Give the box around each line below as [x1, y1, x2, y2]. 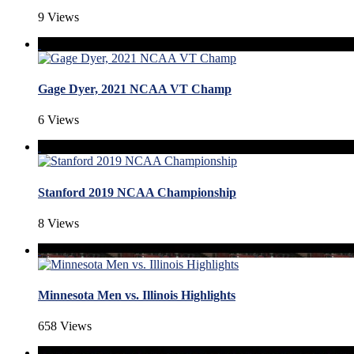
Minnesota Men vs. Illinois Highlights [38, 288, 235, 303]
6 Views [38, 113, 79, 127]
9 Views [38, 9, 79, 24]
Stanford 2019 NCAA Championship [38, 185, 236, 199]
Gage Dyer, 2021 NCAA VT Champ [38, 82, 232, 96]
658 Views [38, 319, 92, 333]
